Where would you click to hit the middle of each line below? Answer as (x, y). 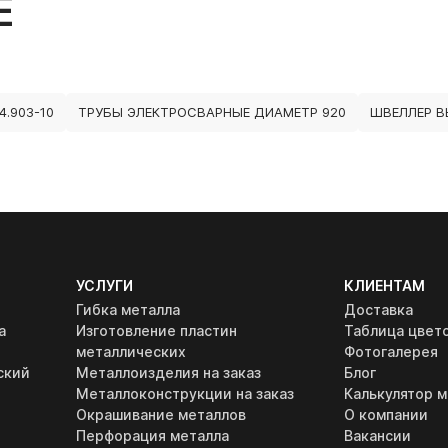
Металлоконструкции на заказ (185, 393)
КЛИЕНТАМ (384, 285)
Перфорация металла (153, 435)
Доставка (378, 309)
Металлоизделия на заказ (169, 372)
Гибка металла (128, 309)
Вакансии (377, 435)
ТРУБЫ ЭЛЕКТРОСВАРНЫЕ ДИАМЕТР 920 (212, 112)
